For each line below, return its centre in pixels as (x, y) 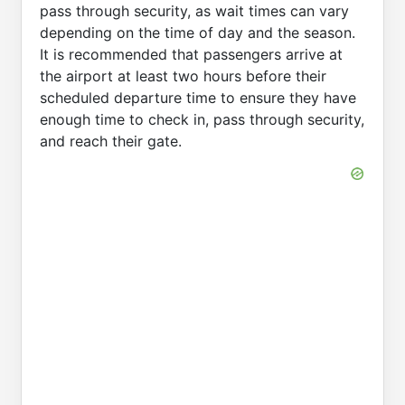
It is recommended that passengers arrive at (191, 54)
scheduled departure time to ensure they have (198, 97)
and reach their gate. (111, 141)
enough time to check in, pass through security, (202, 119)
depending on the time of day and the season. (198, 32)
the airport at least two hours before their (183, 75)
